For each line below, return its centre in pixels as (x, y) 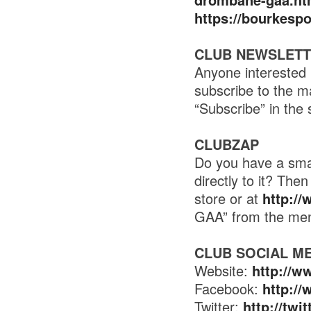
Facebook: (228, 288)
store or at (228, 198)
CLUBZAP (226, 144)
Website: (223, 270)
